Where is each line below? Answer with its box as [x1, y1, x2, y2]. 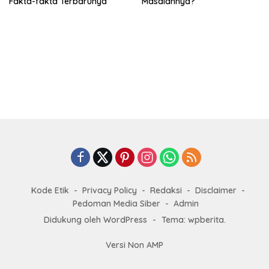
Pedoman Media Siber [73, 198, 160, 210]
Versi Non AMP [106, 240, 163, 251]
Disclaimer [195, 185, 237, 196]
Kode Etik [31, 185, 69, 196]
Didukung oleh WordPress [43, 214, 147, 226]
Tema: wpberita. [161, 214, 226, 226]
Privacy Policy [82, 185, 137, 196]
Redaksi [150, 185, 182, 196]
